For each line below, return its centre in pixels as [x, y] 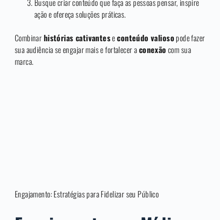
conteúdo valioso [146, 38]
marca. [24, 62]
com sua [179, 50]
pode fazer [190, 38]
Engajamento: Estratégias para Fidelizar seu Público [87, 194]
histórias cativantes [77, 38]
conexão [152, 50]
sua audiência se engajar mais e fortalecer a [77, 50]
